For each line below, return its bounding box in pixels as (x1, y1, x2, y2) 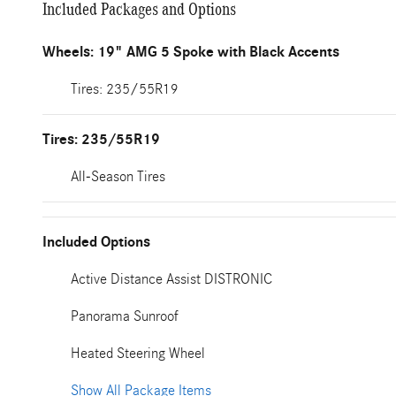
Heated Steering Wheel (71, 345, 205, 362)
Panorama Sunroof (71, 308, 179, 324)
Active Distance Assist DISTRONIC (71, 270, 272, 287)
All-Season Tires (71, 168, 165, 185)
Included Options (42, 233, 150, 251)
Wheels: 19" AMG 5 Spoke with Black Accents (42, 43, 339, 61)
